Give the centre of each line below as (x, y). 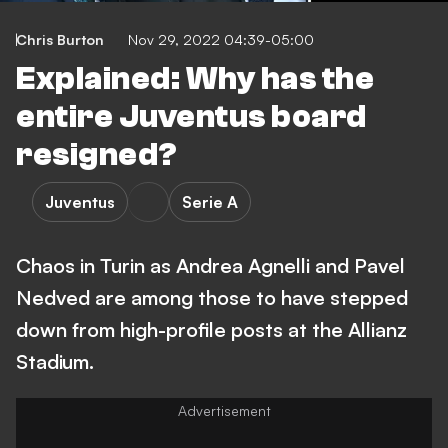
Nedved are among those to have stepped (212, 297)
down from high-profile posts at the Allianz (211, 329)
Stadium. (55, 361)
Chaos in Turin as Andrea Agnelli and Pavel (210, 265)
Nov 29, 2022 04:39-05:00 (221, 39)
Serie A (210, 202)
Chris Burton (60, 39)
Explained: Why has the (195, 79)
